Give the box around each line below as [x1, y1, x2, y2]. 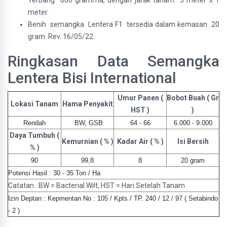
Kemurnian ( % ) [61, 137, 113, 145]
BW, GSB [72, 119, 103, 127]
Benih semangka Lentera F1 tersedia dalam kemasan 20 [28, 20, 219, 28]
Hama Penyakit [62, 100, 113, 108]
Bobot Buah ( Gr [167, 94, 219, 102]
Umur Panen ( [117, 94, 163, 102]
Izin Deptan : [8, 195, 48, 202]
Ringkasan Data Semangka [8, 52, 219, 70]
